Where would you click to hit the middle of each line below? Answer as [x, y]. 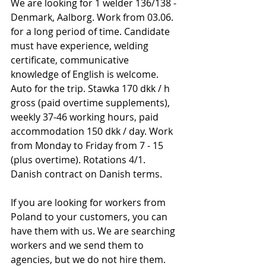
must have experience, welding [81, 45]
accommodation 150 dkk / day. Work [93, 131]
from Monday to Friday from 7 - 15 [88, 145]
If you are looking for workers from [89, 202]
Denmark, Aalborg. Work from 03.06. [93, 17]
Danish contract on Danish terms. [86, 174]
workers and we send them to [78, 245]
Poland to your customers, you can [90, 216]
